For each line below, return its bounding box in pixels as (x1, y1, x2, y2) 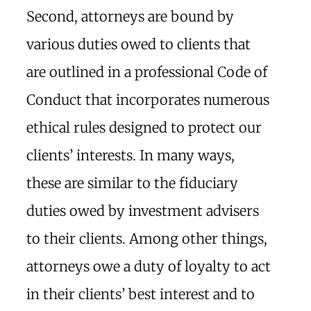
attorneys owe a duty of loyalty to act (26, 258, 271, 275)
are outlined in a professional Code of (26, 63, 267, 81)
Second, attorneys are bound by (26, 8, 234, 25)
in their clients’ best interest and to (26, 285, 255, 303)
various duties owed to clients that (26, 35, 251, 53)
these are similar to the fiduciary (26, 174, 238, 192)
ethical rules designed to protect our (26, 119, 262, 136)
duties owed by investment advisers (26, 202, 259, 219)
